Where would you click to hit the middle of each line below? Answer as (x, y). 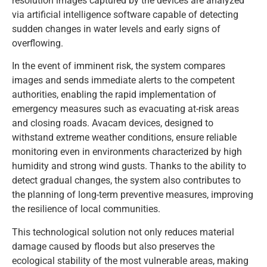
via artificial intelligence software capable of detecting (125, 14)
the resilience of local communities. (86, 209)
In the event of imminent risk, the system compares (119, 66)
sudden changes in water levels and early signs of (116, 29)
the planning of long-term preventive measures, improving (133, 195)
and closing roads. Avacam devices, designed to (113, 123)
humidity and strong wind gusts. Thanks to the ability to (129, 166)
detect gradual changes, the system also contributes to (126, 181)
